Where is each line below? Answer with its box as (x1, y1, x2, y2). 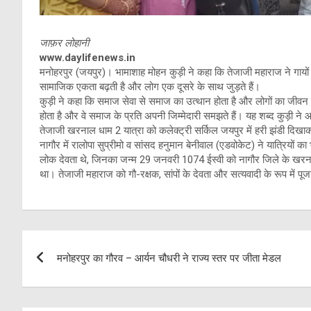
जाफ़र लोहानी (40, 36, 89, 49)
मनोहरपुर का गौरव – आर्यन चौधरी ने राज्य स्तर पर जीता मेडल (57, 251, 281, 264)
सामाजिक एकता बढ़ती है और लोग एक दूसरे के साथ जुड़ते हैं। (40, 80, 260, 93)
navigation (22, 258, 125, 285)
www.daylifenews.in (40, 51, 135, 64)
